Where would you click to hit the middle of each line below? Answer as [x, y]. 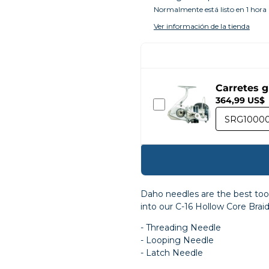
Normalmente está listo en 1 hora [210, 9]
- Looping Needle [177, 240]
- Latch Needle [172, 253]
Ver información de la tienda [201, 26]
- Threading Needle [181, 228]
